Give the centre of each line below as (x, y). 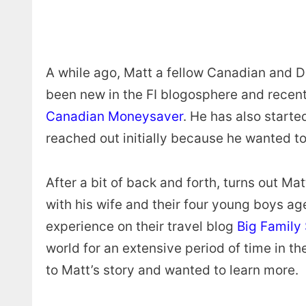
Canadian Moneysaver (114, 117)
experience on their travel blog (141, 226)
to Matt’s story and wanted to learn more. (174, 270)
